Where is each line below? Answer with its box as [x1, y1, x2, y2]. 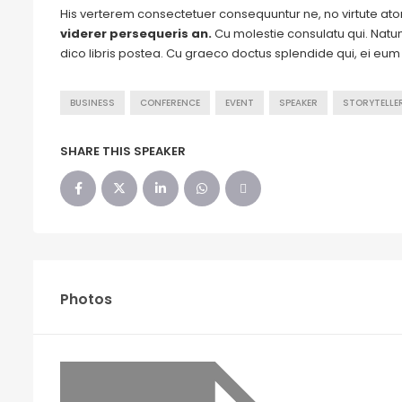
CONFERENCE [140, 97, 200, 109]
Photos [60, 289, 112, 310]
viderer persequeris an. [60, 25, 212, 42]
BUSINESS [70, 97, 115, 109]
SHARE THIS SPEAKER [60, 143, 186, 160]
